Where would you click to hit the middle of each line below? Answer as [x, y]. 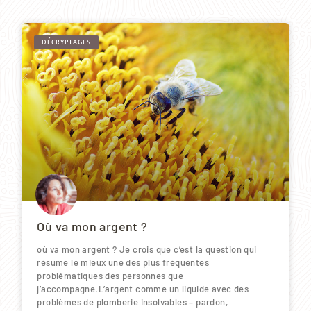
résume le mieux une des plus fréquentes [123, 262]
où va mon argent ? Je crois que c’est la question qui [147, 249]
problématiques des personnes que [110, 275]
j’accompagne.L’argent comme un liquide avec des [143, 288]
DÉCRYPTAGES [66, 42]
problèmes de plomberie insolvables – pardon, [132, 302]
